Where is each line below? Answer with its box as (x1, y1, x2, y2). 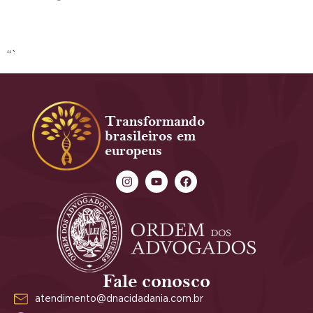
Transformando (105, 112, 205, 130)
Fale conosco (103, 270, 210, 294)
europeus (105, 141, 163, 159)
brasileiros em (105, 126, 196, 145)
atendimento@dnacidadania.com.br (35, 294, 203, 305)
